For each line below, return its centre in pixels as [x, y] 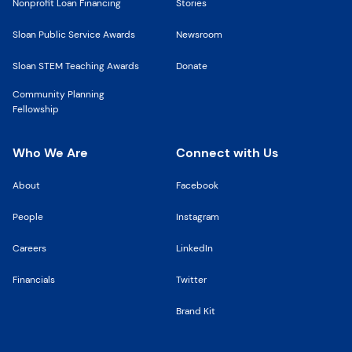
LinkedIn [194, 248]
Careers [29, 248]
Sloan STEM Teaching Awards [76, 66]
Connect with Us [227, 153]
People [28, 217]
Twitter [191, 280]
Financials [34, 280]
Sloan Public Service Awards [74, 35]
